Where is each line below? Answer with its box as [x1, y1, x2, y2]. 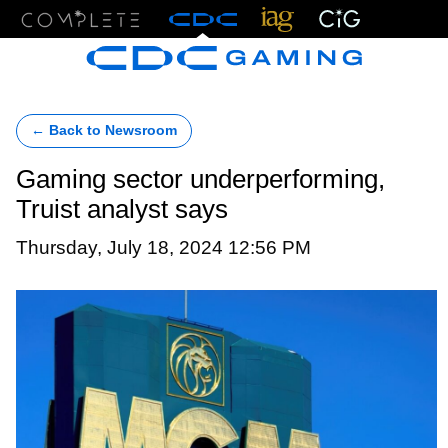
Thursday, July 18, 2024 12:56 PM [16, 236, 311, 258]
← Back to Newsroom [31, 123, 177, 138]
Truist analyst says [16, 195, 228, 223]
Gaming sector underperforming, [16, 165, 385, 193]
